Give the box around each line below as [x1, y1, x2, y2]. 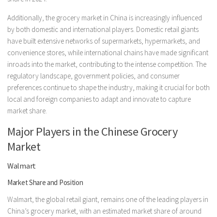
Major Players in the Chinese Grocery [7, 124, 177, 139]
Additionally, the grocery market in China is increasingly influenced [7, 13, 202, 22]
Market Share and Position [7, 177, 83, 187]
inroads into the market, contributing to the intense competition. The [7, 59, 206, 69]
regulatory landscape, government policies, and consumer [7, 71, 180, 80]
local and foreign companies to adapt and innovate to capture [7, 94, 191, 104]
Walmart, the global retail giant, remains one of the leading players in [7, 194, 208, 204]
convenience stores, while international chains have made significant [7, 47, 208, 57]
